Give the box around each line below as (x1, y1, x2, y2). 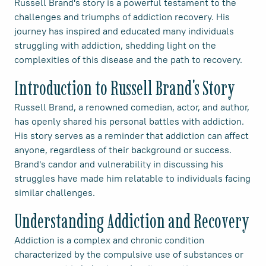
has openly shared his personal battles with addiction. (14, 115, 244, 127)
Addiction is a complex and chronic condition (14, 233, 204, 246)
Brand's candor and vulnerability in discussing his (14, 157, 223, 170)
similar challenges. (14, 186, 95, 198)
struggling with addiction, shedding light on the (14, 39, 216, 51)
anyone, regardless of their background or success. (14, 143, 232, 156)
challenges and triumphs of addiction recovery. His (14, 10, 230, 23)
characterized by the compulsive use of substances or (14, 248, 243, 260)
